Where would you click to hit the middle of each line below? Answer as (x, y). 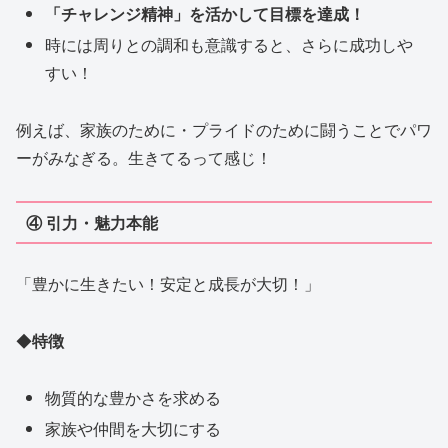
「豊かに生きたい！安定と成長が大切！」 (168, 283)
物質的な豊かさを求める (133, 397)
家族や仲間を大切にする (133, 428)
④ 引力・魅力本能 (91, 222)
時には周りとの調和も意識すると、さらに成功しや (229, 45)
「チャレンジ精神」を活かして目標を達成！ (205, 14)
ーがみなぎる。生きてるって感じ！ (144, 158)
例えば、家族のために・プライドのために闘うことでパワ (224, 130)
